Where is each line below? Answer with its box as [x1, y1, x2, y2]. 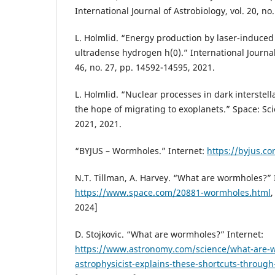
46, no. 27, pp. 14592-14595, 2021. [75, 61, 215, 74]
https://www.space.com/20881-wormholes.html [75, 187, 271, 199]
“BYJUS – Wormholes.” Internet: [75, 145, 207, 157]
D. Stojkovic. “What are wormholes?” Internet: [75, 228, 263, 241]
